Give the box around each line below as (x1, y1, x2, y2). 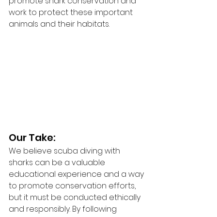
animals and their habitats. (9, 18, 109, 30)
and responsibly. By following (9, 203, 119, 215)
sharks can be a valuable (9, 156, 107, 168)
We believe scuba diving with (9, 145, 122, 156)
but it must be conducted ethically (9, 191, 142, 203)
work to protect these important (9, 7, 135, 18)
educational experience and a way (9, 168, 146, 180)
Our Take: (9, 130, 56, 144)
